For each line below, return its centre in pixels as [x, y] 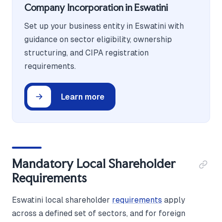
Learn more [83, 97]
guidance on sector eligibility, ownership [98, 40]
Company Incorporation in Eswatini [96, 8]
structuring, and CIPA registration [86, 53]
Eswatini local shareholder [62, 200]
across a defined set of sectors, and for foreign [99, 214]
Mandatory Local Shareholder [94, 164]
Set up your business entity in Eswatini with [104, 26]
